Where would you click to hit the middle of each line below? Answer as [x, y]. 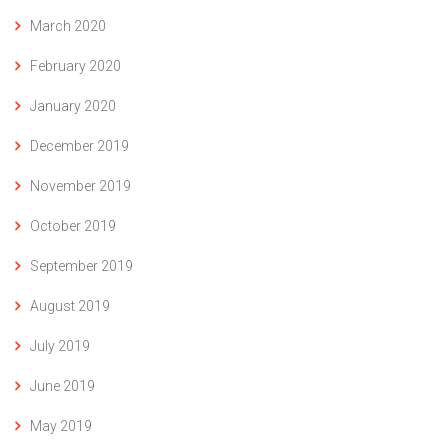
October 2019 [73, 226]
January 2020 [73, 106]
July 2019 [60, 346]
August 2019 [70, 306]
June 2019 [62, 386]
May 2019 [61, 426]
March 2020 [68, 26]
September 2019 [81, 266]
